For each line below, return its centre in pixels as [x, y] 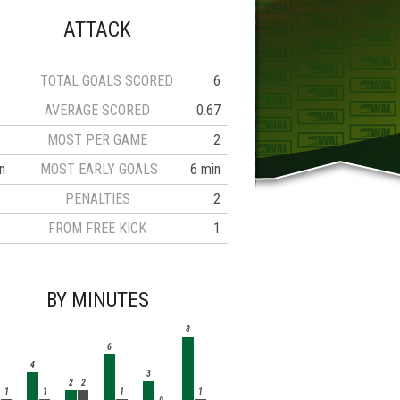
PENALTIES [97, 199]
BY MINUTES [97, 301]
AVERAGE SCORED [98, 111]
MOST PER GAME [98, 140]
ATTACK [98, 30]
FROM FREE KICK [98, 229]
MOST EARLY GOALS [99, 170]
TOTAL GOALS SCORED [106, 81]
